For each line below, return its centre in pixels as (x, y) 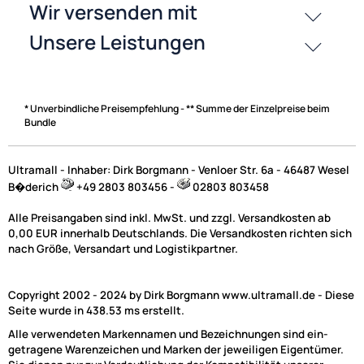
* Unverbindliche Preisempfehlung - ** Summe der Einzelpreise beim (177, 108)
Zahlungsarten (76, 24)
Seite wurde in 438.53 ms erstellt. (96, 310)
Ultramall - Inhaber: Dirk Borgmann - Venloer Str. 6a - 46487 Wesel (179, 169)
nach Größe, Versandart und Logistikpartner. (123, 248)
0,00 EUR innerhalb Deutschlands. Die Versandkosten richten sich (180, 233)
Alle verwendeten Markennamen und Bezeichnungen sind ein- (168, 334)
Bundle (40, 122)
